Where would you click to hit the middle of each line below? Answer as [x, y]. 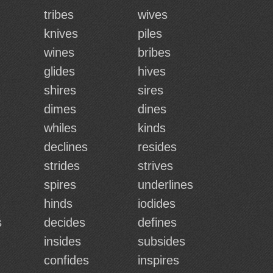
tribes [59, 15]
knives [61, 34]
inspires [158, 260]
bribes [154, 52]
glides [59, 71]
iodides [157, 204]
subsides [161, 241]
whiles [60, 128]
